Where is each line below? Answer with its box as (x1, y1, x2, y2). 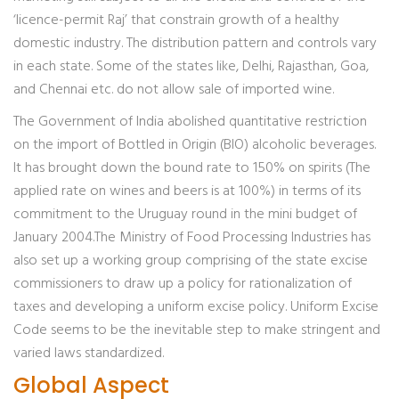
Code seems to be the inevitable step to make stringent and (13, 319, 380, 342)
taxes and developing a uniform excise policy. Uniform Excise (13, 296, 379, 319)
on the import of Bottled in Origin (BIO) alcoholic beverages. (13, 134, 376, 157)
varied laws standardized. (13, 342, 164, 365)
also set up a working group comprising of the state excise (13, 249, 368, 273)
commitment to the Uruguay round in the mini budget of (13, 203, 357, 226)
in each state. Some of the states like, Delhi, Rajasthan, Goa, (13, 55, 369, 78)
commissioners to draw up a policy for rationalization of (13, 273, 352, 296)
